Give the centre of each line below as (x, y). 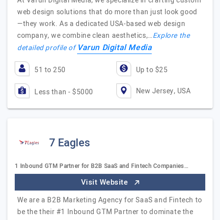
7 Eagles (69, 143)
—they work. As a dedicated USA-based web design (101, 24)
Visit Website (105, 182)
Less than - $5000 (64, 92)
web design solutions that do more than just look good (107, 12)
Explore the (171, 36)
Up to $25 (151, 70)
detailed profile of (47, 48)
